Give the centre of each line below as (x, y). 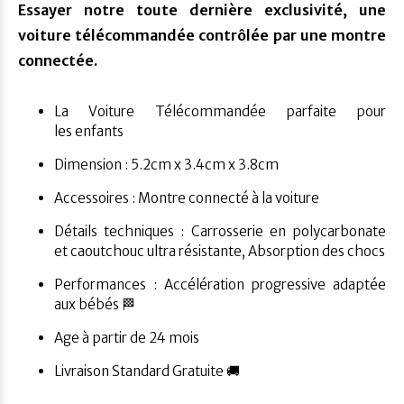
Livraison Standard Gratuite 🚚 (147, 371)
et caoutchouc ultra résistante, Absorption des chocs (220, 251)
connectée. (58, 60)
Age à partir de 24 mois (127, 338)
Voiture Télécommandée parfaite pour (227, 111)
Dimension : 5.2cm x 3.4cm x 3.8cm (166, 165)
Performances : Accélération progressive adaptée (220, 285)
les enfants (90, 131)
